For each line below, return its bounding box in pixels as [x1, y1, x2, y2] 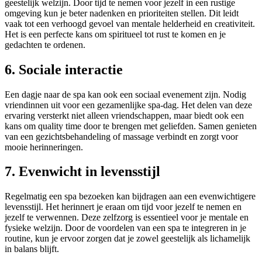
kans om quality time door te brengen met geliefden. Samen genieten [5, 120, 257, 131]
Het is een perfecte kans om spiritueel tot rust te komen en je [5, 29, 226, 39]
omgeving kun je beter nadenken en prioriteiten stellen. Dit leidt [5, 8, 239, 18]
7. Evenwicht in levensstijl [5, 164, 160, 180]
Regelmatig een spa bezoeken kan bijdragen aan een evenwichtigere [5, 191, 256, 202]
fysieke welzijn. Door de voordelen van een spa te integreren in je [5, 223, 246, 233]
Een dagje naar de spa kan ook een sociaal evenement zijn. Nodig [5, 89, 246, 99]
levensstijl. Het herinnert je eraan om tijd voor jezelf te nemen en [5, 202, 242, 212]
